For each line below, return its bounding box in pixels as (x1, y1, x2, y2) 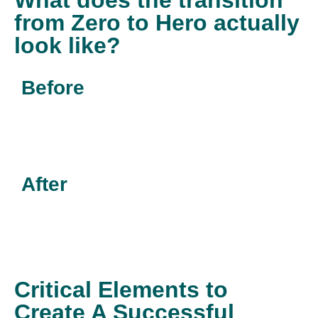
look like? (14, 33, 121, 59)
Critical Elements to (14, 277, 228, 303)
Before (21, 77, 84, 99)
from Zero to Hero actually (14, 10, 300, 36)
